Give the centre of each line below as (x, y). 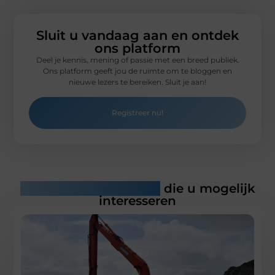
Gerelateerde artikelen (90, 189)
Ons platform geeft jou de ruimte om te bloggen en (137, 71)
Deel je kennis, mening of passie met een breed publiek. (137, 60)
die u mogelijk (207, 189)
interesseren (137, 201)
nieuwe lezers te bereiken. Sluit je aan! (137, 82)
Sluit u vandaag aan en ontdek (137, 36)
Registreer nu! (137, 112)
